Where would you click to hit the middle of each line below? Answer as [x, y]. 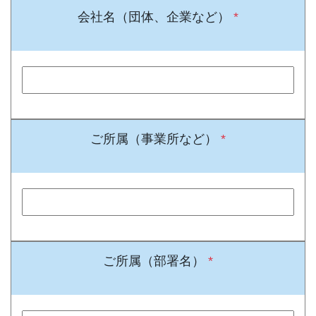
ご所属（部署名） [156, 261]
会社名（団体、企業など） [156, 17]
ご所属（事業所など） [156, 139]
